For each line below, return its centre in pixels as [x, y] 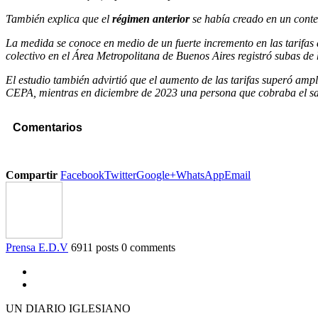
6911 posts [95, 248]
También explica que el [57, 18]
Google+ [156, 175]
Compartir [32, 175]
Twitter [120, 175]
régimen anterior [149, 18]
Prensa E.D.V [37, 248]
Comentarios [48, 127]
